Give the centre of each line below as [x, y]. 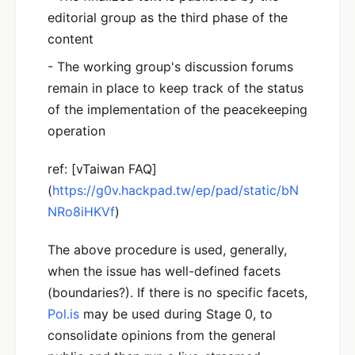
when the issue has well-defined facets [164, 271]
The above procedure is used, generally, [167, 249]
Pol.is [63, 313]
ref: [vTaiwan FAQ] [102, 168]
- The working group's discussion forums [170, 67]
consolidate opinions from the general [162, 335]
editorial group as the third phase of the [168, 18]
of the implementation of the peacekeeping [177, 110]
